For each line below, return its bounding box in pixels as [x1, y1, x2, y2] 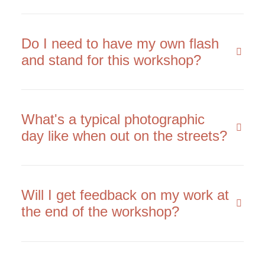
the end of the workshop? [21, 203, 179, 219]
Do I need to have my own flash [21, 35, 219, 51]
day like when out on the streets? [21, 128, 227, 144]
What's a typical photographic [21, 111, 205, 127]
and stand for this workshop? [21, 52, 201, 68]
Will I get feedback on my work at [21, 187, 229, 203]
